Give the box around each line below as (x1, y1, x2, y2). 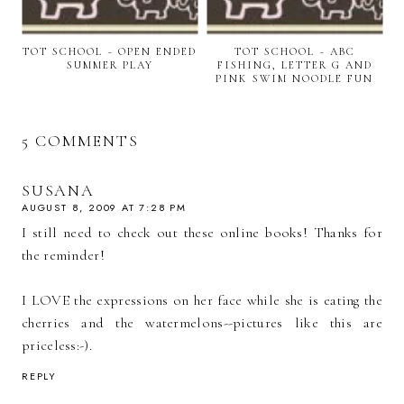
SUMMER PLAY (66, 58, 153, 71)
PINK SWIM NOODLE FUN (216, 71, 373, 85)
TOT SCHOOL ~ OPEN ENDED (23, 44, 197, 58)
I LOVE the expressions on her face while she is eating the (22, 290, 382, 309)
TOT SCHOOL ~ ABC (234, 44, 355, 58)
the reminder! (22, 245, 105, 264)
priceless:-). (22, 335, 92, 354)
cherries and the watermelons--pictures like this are (22, 313, 382, 332)
